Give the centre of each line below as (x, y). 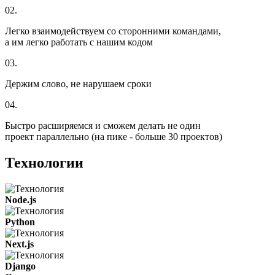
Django (20, 266)
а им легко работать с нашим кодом (79, 42)
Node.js (21, 199)
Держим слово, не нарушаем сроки (78, 83)
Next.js (19, 244)
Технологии (44, 162)
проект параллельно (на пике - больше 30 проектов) (114, 136)
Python (20, 222)
